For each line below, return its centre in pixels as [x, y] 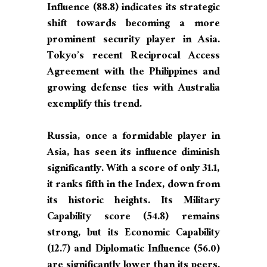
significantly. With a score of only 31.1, [133, 169]
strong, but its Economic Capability [133, 234]
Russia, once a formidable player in [133, 137]
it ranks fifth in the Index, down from [133, 185]
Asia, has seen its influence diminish [133, 153]
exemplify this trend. [94, 105]
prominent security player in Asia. [133, 41]
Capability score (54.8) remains [133, 218]
